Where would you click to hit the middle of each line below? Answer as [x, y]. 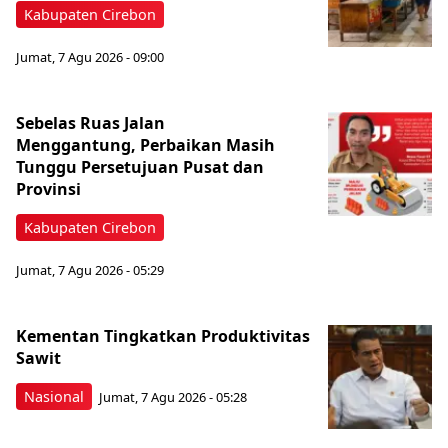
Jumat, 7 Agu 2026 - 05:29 [90, 269]
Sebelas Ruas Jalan [90, 122]
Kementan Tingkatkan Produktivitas [163, 335]
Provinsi [48, 188]
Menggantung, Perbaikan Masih [145, 144]
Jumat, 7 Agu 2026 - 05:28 [173, 397]
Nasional [54, 396]
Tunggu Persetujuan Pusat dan [140, 166]
